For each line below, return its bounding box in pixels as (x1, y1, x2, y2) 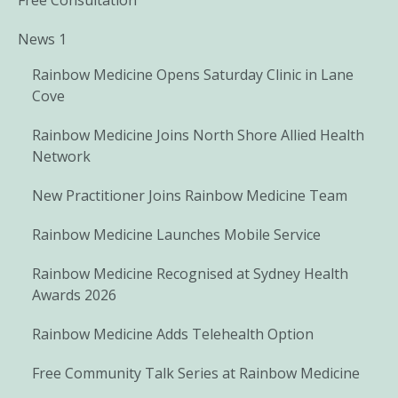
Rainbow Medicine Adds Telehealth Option (32, 323, 314, 344)
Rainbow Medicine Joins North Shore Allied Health (32, 124, 364, 145)
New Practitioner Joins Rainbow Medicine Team (32, 185, 347, 205)
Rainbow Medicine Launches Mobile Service (32, 224, 321, 244)
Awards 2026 (32, 284, 116, 305)
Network (32, 146, 91, 166)
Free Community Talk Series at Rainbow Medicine (32, 362, 360, 383)
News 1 (18, 28, 67, 49)
